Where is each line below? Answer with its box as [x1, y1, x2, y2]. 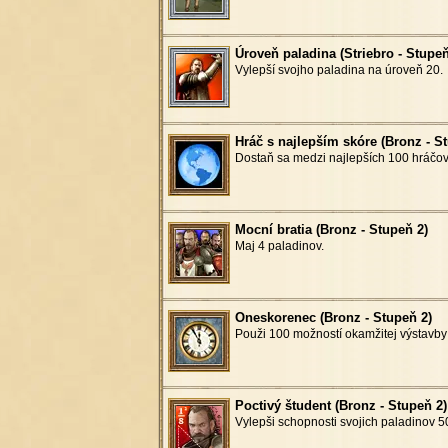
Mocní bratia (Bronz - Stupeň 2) [234, 221, 428, 237]
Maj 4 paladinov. [234, 238, 324, 253]
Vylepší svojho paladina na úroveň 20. [234, 62, 443, 77]
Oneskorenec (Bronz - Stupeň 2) [234, 309, 432, 325]
